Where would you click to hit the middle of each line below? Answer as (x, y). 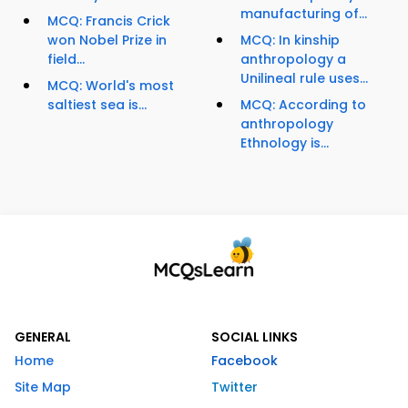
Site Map (43, 388)
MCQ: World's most (111, 86)
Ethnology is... (285, 143)
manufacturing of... (304, 14)
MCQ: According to (303, 105)
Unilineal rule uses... (304, 79)
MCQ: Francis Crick (109, 21)
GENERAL (43, 337)
